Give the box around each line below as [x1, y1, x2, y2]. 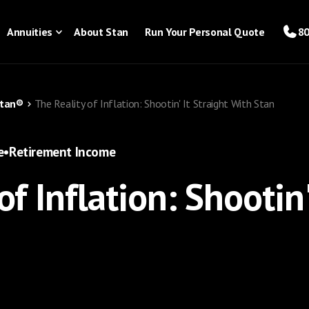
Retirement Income [8, 143, 116, 160]
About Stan [74, 25, 129, 39]
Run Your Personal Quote [145, 25, 265, 39]
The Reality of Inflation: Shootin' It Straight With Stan [34, 97, 275, 110]
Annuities [7, 25, 53, 39]
